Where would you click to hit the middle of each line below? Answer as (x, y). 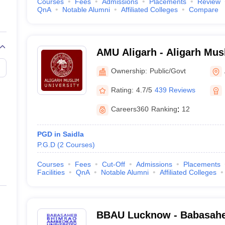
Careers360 (130, 109)
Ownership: (129, 71)
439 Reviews (175, 90)
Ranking (164, 109)
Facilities (51, 172)
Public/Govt (167, 71)
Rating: (122, 90)
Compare (203, 10)
